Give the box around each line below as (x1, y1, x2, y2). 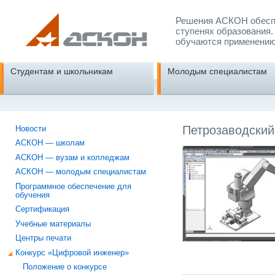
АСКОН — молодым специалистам (15, 168, 147, 177)
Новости (15, 124, 47, 133)
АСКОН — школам (15, 139, 85, 148)
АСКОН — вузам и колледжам (15, 153, 130, 162)
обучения (15, 190, 50, 199)
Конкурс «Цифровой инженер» (15, 248, 130, 257)
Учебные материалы (15, 219, 91, 228)
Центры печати (15, 234, 72, 243)
